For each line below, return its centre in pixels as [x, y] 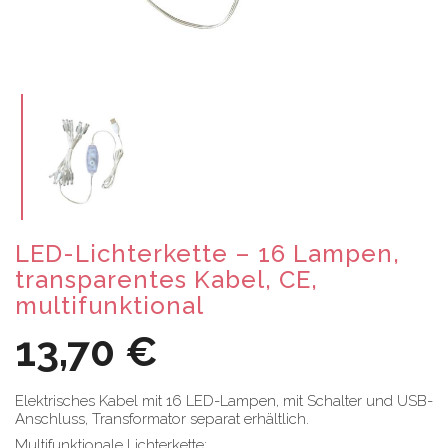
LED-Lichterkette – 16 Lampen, [207, 253]
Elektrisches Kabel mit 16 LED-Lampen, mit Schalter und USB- [224, 400]
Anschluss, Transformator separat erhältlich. [162, 418]
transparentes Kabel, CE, [166, 279]
